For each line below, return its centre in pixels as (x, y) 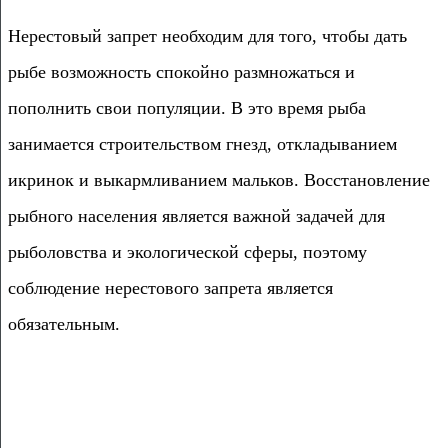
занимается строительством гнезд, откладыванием (202, 143)
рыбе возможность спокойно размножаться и (181, 71)
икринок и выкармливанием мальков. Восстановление (219, 179)
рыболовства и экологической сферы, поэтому (187, 251)
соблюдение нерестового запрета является (170, 287)
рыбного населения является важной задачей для (196, 215)
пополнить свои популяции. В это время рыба (187, 107)
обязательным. (64, 323)
